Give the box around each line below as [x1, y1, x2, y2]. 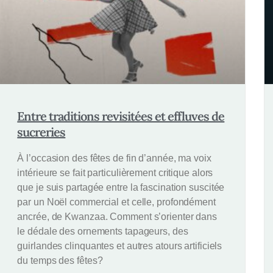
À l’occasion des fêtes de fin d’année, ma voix [17, 152, 211, 163]
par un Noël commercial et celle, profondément [17, 196, 216, 207]
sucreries [17, 124, 66, 140]
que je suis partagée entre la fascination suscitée [17, 182, 225, 193]
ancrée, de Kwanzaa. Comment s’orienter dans [17, 211, 218, 222]
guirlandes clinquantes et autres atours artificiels [17, 240, 222, 251]
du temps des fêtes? [17, 255, 103, 266]
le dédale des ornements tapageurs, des [17, 225, 188, 236]
